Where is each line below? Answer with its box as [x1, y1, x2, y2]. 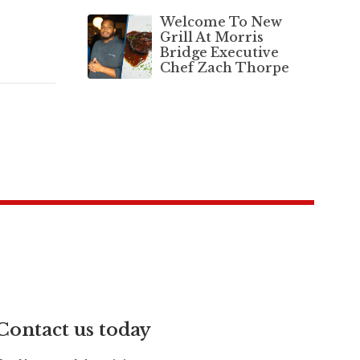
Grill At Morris [159, 28, 264, 45]
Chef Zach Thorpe [159, 59, 289, 76]
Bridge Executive [159, 43, 279, 60]
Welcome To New [159, 13, 282, 30]
